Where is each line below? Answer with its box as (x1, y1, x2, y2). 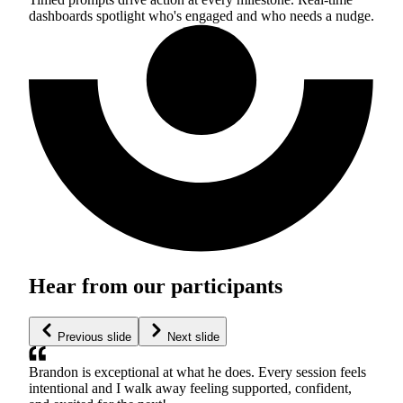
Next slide (167, 329, 219, 344)
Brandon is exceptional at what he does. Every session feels (29, 363, 366, 380)
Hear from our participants (29, 273, 282, 298)
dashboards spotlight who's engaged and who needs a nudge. (29, 7, 374, 23)
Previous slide (58, 329, 131, 344)
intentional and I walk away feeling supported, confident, (29, 380, 352, 396)
